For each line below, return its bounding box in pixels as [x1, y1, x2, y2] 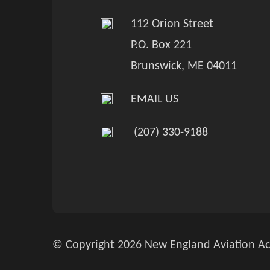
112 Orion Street [125, 17, 213, 30]
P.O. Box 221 [125, 39, 192, 51]
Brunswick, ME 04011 [125, 60, 237, 72]
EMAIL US [131, 93, 178, 105]
